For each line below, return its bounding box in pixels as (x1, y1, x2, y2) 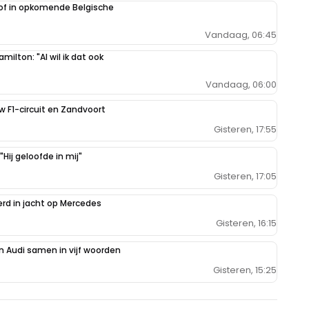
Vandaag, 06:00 (206, 77, 277, 91)
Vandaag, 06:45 (205, 28, 277, 41)
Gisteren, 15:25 (213, 263, 277, 277)
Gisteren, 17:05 (214, 169, 277, 183)
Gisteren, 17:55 (214, 122, 277, 136)
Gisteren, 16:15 (216, 216, 277, 230)
